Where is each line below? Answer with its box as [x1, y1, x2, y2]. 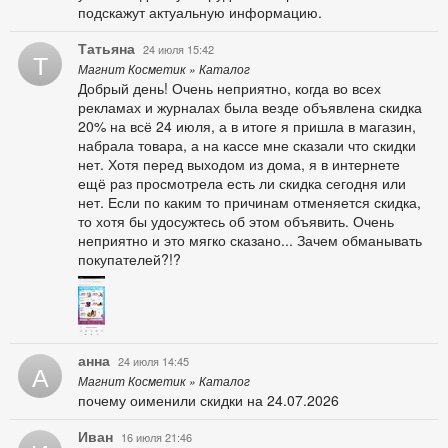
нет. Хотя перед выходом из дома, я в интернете [78, 154, 400, 175]
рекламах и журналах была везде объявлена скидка [78, 97, 422, 118]
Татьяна [78, 38, 135, 59]
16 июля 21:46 [121, 429, 192, 446]
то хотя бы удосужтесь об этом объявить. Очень [78, 211, 394, 232]
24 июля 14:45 [118, 353, 189, 370]
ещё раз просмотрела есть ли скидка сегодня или [78, 173, 406, 194]
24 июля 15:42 [143, 41, 214, 58]
